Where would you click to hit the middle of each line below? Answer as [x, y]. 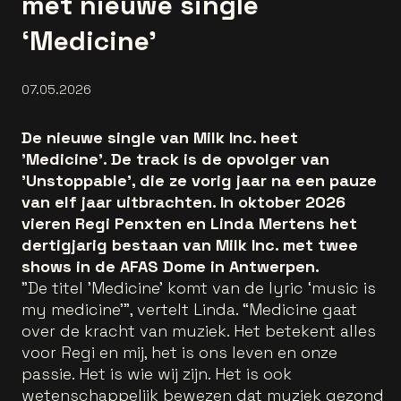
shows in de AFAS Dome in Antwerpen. [171, 266]
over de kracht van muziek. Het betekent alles [199, 331]
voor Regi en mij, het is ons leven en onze [179, 352]
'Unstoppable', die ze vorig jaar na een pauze [199, 180]
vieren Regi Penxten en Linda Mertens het [189, 223]
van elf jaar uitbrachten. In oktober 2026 [183, 202]
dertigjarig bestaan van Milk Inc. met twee [190, 245]
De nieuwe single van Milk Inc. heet [160, 137]
